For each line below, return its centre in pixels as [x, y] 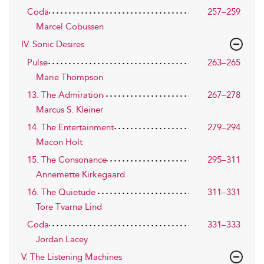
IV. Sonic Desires [53, 44]
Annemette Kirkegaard [80, 174]
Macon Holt [59, 142]
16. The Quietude [61, 192]
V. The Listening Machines [72, 257]
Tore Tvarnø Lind [69, 207]
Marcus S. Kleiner [70, 110]
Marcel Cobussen [70, 27]
